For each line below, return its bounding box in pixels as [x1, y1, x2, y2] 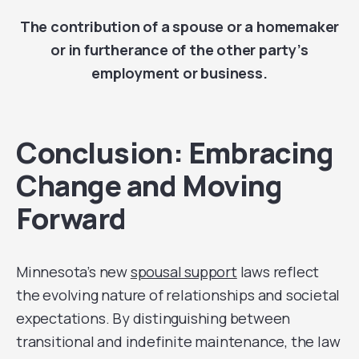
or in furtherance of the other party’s [50, 40, 309, 59]
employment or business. [91, 63, 268, 83]
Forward [16, 199, 127, 238]
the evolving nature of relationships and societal [16, 285, 341, 305]
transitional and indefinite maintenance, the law [16, 332, 341, 351]
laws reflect [236, 262, 320, 281]
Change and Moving [16, 166, 283, 205]
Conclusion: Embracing [16, 133, 334, 172]
